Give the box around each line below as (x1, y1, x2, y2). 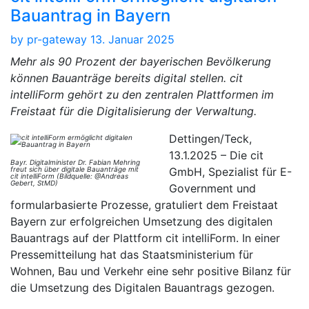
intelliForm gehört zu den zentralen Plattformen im (10, 87, 274, 101)
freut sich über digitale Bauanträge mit (10, 164, 139, 173)
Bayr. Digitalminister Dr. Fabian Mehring (10, 157, 140, 166)
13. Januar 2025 (90, 32, 175, 46)
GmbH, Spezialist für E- (169, 164, 292, 179)
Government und (169, 181, 256, 195)
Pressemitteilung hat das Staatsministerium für (10, 247, 253, 261)
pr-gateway (27, 32, 87, 46)
